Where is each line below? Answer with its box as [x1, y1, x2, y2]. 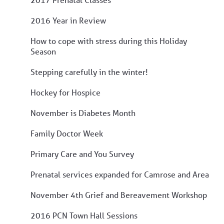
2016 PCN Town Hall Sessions [30, 209, 137, 220]
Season [30, 45, 56, 56]
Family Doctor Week [30, 127, 103, 138]
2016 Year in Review [30, 14, 106, 25]
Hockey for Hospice [30, 86, 100, 97]
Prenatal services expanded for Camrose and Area [30, 168, 209, 179]
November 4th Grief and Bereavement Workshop [30, 189, 207, 200]
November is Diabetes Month [30, 107, 135, 118]
